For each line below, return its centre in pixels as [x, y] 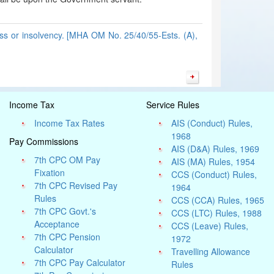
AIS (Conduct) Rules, [212, 123]
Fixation [50, 172]
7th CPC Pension [68, 237]
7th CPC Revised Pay [76, 185]
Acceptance [57, 224]
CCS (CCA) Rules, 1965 [218, 200]
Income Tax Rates [70, 123]
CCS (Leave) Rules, [210, 226]
